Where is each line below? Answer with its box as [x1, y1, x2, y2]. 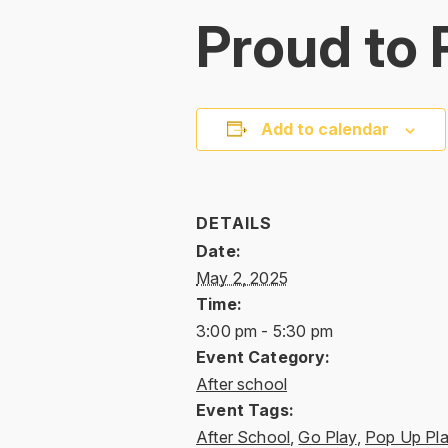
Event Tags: [196, 399, 294, 420]
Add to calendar [260, 118, 389, 139]
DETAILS [196, 212, 272, 233]
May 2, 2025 [196, 267, 288, 288]
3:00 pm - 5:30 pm [196, 320, 333, 341]
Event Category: [196, 346, 331, 367]
